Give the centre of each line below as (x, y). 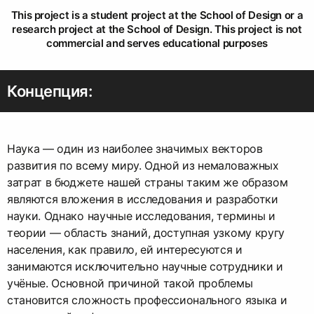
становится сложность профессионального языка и (147, 300)
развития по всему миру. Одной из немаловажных (143, 166)
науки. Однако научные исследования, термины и (141, 216)
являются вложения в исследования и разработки (143, 199)
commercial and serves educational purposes (157, 43)
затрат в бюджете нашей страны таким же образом (148, 183)
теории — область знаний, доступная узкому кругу (146, 233)
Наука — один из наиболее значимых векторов (135, 149)
